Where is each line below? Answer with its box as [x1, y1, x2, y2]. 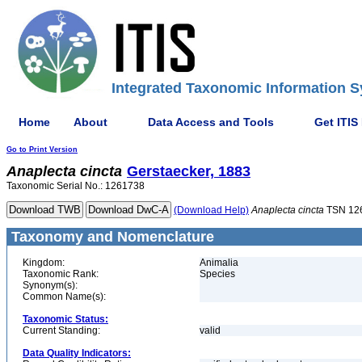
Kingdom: [23, 257, 65, 268]
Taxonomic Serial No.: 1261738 [6, 180, 145, 192]
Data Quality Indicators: [23, 347, 131, 359]
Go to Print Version [6, 145, 78, 154]
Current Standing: [23, 325, 100, 336]
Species [200, 268, 235, 280]
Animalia [200, 257, 238, 268]
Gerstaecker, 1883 [127, 163, 250, 179]
